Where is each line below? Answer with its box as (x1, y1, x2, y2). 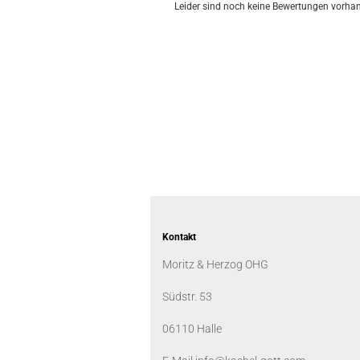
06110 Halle (162, 322, 222, 335)
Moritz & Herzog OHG (162, 258, 268, 271)
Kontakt (162, 231, 196, 243)
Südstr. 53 (162, 290, 212, 303)
